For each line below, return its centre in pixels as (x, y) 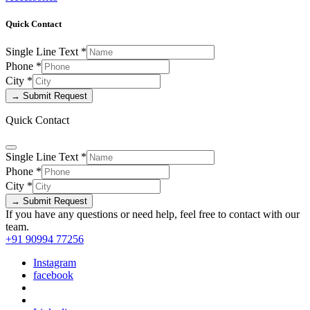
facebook (53, 275)
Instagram (55, 263)
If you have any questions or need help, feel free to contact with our (153, 215)
